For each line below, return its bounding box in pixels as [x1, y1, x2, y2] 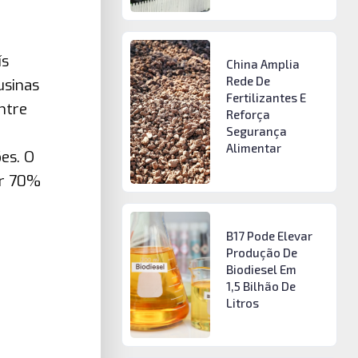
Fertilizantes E [225, 90, 306, 105]
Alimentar [225, 141, 281, 156]
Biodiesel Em [225, 261, 296, 276]
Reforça [225, 107, 270, 122]
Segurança [225, 124, 287, 139]
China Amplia [225, 57, 300, 72]
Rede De [225, 74, 270, 89]
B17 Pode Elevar [225, 228, 312, 243]
